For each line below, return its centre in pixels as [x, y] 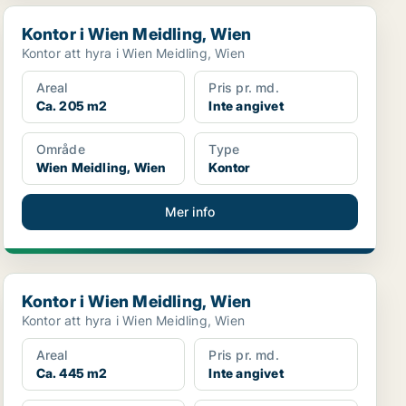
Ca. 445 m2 [72, 373]
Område [60, 149]
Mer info [190, 212]
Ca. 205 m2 [72, 106]
